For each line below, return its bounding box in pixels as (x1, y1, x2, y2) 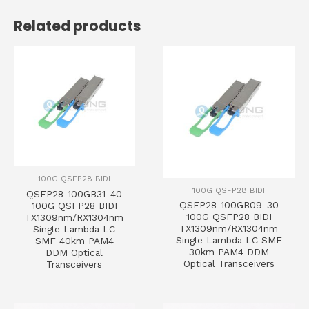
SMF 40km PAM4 (34, 235, 114, 247)
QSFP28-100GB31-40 (26, 188, 123, 200)
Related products (14, 16, 141, 37)
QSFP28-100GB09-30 (179, 199, 279, 211)
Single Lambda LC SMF (175, 235, 282, 246)
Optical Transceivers (183, 258, 275, 270)
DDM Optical (46, 247, 103, 259)
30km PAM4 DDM (188, 246, 269, 258)
